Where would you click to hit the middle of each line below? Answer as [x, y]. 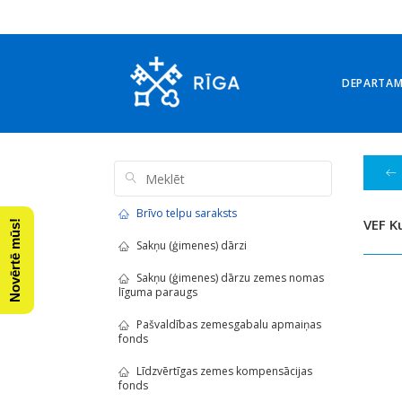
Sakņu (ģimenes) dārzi [192, 245]
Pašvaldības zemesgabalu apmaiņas [229, 324]
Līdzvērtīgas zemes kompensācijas [224, 371]
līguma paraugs [158, 292]
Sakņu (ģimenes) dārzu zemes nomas [230, 278]
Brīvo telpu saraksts [187, 213]
